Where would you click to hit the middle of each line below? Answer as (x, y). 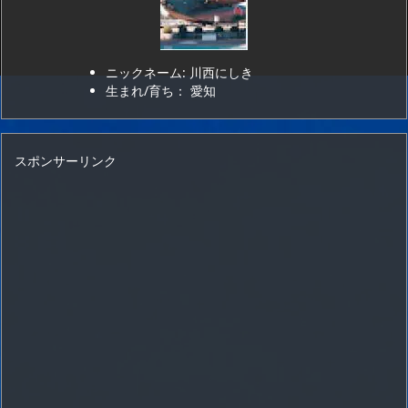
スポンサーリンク (66, 161)
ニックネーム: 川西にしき (179, 72)
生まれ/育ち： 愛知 (161, 91)
